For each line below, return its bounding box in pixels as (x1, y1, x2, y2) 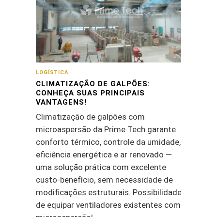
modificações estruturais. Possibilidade (36, 187, 182, 198)
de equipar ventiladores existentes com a (36, 200, 187, 210)
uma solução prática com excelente (36, 162, 166, 172)
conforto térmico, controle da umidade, (36, 137, 181, 147)
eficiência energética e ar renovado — (36, 150, 172, 160)
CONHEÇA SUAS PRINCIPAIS (36, 89, 145, 98)
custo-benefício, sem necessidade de (36, 175, 173, 185)
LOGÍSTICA (36, 69, 68, 76)
